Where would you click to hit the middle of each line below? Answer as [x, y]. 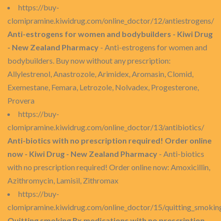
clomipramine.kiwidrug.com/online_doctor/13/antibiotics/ [106, 127]
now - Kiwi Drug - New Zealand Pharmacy [82, 154]
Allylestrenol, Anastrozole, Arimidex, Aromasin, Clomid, [100, 74]
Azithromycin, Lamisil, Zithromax [63, 180]
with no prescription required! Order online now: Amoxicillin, [109, 167]
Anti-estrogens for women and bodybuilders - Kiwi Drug [110, 34]
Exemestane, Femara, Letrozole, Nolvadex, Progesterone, [103, 87]
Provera [21, 100]
